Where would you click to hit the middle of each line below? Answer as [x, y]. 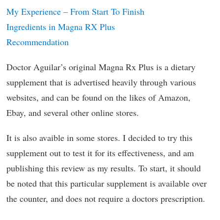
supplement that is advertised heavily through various [101, 82]
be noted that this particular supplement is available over [107, 183]
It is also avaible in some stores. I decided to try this [99, 137]
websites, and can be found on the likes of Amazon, [98, 97]
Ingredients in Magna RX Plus [61, 27]
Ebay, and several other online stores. [73, 112]
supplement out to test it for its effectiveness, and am [100, 153]
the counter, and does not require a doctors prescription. [106, 198]
